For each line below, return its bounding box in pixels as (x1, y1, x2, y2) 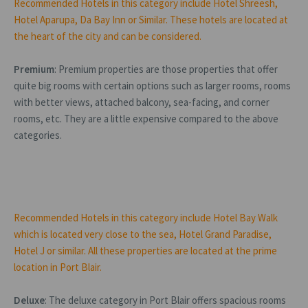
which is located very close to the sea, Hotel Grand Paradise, (14, 227, 272, 241)
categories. (14, 128, 62, 142)
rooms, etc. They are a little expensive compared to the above (14, 111, 278, 125)
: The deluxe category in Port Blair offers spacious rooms (45, 293, 286, 307)
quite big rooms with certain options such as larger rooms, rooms (14, 78, 291, 92)
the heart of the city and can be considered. (14, 29, 201, 43)
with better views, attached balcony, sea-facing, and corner (14, 95, 269, 109)
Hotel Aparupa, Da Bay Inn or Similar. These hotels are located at (14, 12, 288, 26)
